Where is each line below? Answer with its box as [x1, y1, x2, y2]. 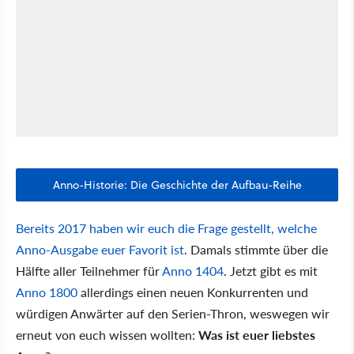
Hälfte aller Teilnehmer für [16, 262, 162, 281]
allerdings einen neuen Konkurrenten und [77, 283, 308, 302]
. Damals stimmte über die [184, 240, 328, 259]
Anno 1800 [16, 283, 77, 302]
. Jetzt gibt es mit [224, 262, 318, 281]
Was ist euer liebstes [198, 326, 315, 345]
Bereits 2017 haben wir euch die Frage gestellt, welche [16, 219, 317, 238]
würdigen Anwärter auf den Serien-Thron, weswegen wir [16, 304, 330, 323]
